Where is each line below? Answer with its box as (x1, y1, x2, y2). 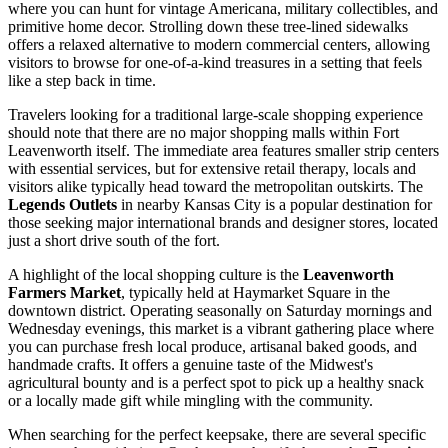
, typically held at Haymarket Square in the (121, 283, 390, 301)
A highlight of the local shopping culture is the (8, 265, 303, 283)
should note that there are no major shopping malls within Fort (8, 123, 399, 141)
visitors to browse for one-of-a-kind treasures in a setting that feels (8, 53, 422, 71)
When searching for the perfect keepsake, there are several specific (8, 425, 426, 443)
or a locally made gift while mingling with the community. (8, 391, 373, 409)
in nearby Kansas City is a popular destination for (117, 195, 432, 213)
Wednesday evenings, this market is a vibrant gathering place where (8, 319, 434, 337)
